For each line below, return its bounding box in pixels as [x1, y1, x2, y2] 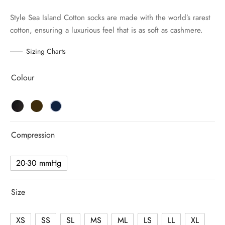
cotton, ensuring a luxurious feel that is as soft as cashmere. [10, 24, 203, 36]
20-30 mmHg [16, 157, 61, 169]
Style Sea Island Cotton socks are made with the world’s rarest [10, 12, 210, 23]
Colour [11, 71, 34, 83]
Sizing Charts [26, 46, 66, 56]
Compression [11, 129, 55, 141]
